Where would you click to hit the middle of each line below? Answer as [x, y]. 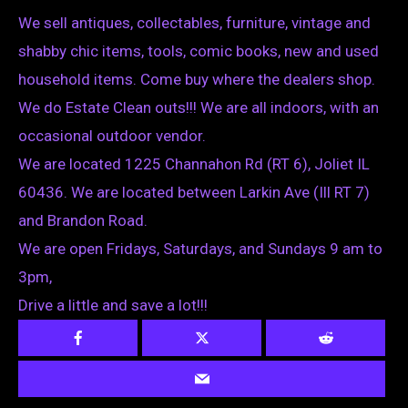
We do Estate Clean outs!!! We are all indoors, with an [199, 108]
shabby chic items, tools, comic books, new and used [199, 51]
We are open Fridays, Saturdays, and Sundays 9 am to [200, 249]
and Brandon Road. [83, 221]
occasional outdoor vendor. [112, 136]
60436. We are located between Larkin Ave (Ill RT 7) [194, 193]
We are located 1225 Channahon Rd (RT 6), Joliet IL [194, 164]
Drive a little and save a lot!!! [113, 306]
